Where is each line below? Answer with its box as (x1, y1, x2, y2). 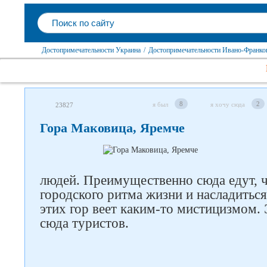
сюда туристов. (40, 216, 129, 231)
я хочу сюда (210, 101, 245, 108)
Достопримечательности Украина (42, 46, 141, 54)
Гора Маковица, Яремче (40, 120, 185, 135)
